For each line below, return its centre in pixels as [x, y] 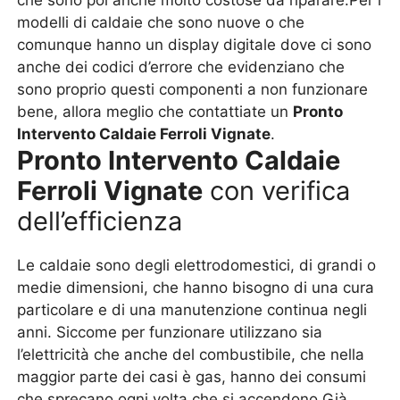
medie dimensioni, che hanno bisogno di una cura [196, 287]
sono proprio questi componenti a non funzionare [193, 89]
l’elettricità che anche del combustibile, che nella [191, 354]
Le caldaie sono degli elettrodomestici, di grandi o [197, 265]
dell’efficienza [100, 221]
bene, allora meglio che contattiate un [155, 112]
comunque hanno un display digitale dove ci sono [195, 45]
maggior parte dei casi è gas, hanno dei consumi [192, 377]
